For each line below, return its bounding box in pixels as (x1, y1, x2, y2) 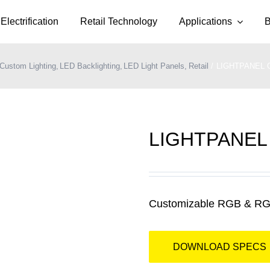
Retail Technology (80, 16, 158, 27)
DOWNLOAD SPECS (173, 242, 267, 252)
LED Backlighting (60, 61, 120, 71)
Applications (179, 16, 233, 27)
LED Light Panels (124, 61, 185, 71)
